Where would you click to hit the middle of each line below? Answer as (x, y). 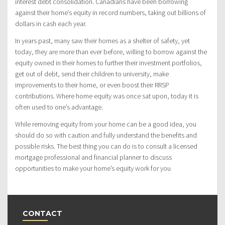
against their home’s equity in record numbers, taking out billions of (110, 12)
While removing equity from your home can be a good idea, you (106, 124)
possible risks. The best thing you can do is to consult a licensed (106, 146)
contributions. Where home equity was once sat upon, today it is (107, 96)
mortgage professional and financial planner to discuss (93, 157)
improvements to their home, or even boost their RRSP (92, 85)
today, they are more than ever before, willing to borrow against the (111, 51)
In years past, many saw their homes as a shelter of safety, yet (102, 40)
